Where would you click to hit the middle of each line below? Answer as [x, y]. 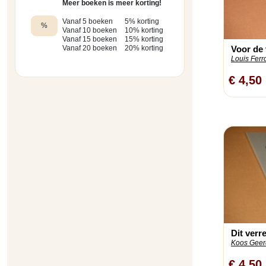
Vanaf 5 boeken [87, 22]
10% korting [144, 31]
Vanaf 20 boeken [89, 48]
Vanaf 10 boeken [89, 31]
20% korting [144, 48]
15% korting [144, 39]
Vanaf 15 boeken [89, 39]
